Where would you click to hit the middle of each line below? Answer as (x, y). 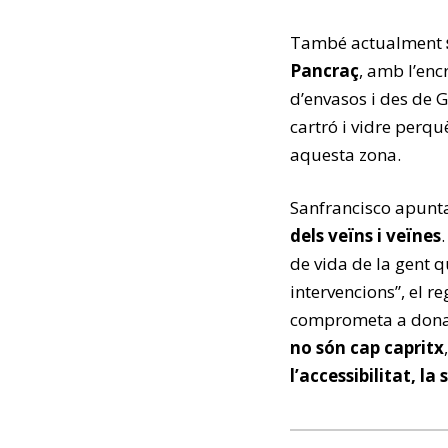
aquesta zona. (345, 154)
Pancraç (324, 70)
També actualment (368, 42)
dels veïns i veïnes (365, 235)
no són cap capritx (367, 347)
